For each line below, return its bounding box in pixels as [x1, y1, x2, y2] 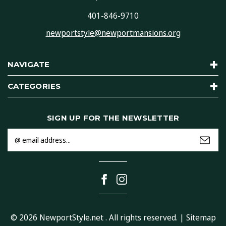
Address [8, 140, 33, 150]
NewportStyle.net [39, 212, 103, 223]
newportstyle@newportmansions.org [45, 27, 181, 39]
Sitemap [186, 212, 216, 223]
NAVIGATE [8, 60, 49, 70]
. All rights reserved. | [103, 212, 186, 223]
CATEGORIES [8, 81, 61, 91]
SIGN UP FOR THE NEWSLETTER [46, 113, 180, 123]
